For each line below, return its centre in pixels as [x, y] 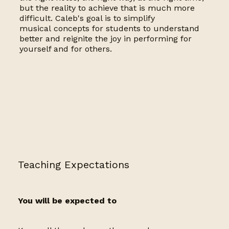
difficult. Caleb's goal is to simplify [87, 18]
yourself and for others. [65, 49]
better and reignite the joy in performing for [105, 39]
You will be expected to [67, 201]
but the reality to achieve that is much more [107, 8]
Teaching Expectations [74, 165]
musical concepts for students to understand [109, 29]
